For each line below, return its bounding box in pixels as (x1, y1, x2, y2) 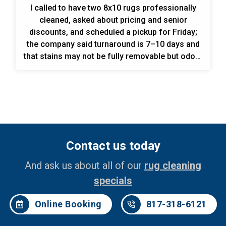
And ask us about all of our (25, 159, 144, 172)
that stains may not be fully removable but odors (23, 51, 203, 61)
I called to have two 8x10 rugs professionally (30, 3, 196, 13)
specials (94, 174, 132, 187)
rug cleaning (144, 159, 201, 172)
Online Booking (34, 198, 102, 209)
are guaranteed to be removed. (56, 63, 170, 73)
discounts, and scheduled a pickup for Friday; (29, 27, 197, 37)
